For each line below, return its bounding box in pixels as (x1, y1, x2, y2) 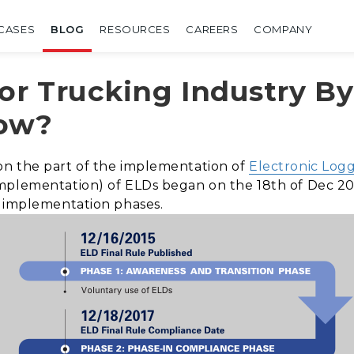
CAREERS (186, 23, 239, 36)
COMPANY (254, 23, 313, 36)
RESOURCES (100, 23, 171, 36)
